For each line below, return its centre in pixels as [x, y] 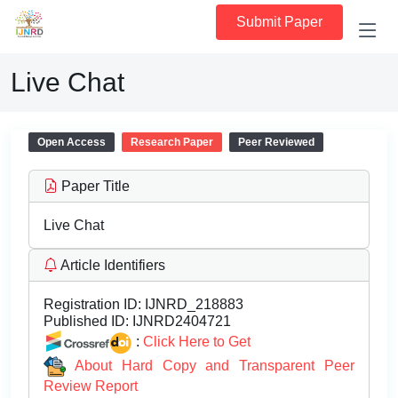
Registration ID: [92, 304]
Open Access [72, 142]
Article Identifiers [111, 265]
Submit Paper [279, 22]
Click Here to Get [197, 341]
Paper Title [94, 186]
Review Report [91, 386]
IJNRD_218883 [192, 304]
